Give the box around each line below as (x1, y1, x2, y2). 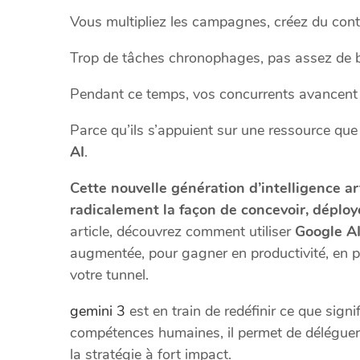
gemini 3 (70, 301, 125, 321)
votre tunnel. (70, 265, 149, 285)
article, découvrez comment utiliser (70, 222, 295, 242)
